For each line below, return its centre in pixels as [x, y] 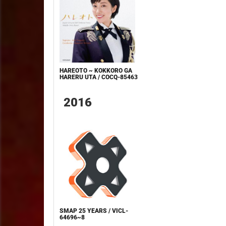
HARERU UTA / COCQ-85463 [99, 77]
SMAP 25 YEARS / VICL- [94, 211]
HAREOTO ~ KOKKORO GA [96, 70]
